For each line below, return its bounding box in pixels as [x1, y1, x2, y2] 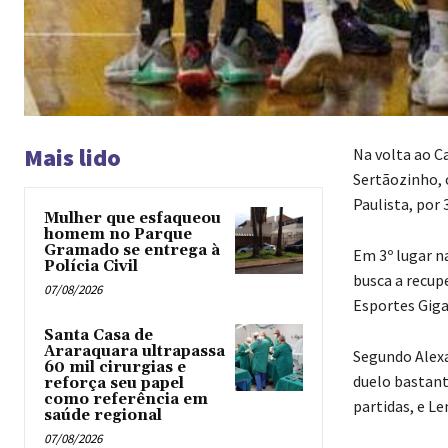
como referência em [44, 389, 208, 409]
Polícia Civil [44, 256, 138, 276]
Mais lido [24, 141, 121, 173]
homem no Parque [44, 224, 192, 244]
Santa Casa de [44, 325, 153, 345]
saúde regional [44, 405, 162, 425]
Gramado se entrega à [44, 240, 220, 260]
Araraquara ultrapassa [44, 341, 225, 361]
